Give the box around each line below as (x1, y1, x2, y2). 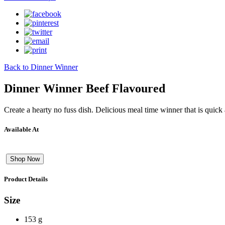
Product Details (4, 175, 48, 183)
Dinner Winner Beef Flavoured (4, 81, 165, 95)
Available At (4, 125, 39, 133)
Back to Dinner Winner (4, 63, 78, 71)
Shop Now (10, 155, 40, 163)
